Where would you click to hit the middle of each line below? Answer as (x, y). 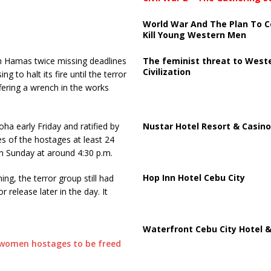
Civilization (166, 71)
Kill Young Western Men (194, 34)
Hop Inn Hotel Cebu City (194, 177)
